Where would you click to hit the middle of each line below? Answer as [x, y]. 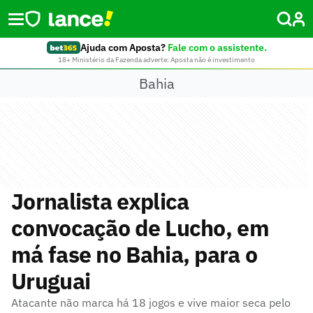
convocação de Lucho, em [140, 228]
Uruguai [51, 281]
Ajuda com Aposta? [123, 48]
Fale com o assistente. [217, 48]
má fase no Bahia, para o [134, 254]
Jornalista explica [100, 201]
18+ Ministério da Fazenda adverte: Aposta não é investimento [156, 60]
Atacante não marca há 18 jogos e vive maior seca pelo [151, 303]
